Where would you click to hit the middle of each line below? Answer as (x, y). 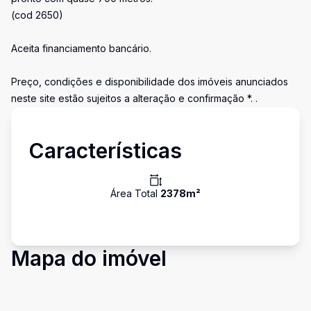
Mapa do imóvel (89, 258)
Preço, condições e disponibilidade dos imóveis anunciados (150, 82)
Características (105, 151)
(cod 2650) (37, 15)
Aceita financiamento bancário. (81, 48)
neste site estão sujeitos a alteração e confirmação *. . (134, 98)
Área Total (135, 193)
